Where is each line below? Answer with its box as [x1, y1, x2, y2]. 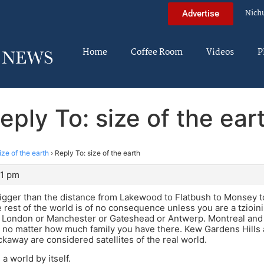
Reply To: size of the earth [55, 148, 140, 157]
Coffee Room [131, 45, 183, 60]
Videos [206, 45, 234, 60]
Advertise [182, 8, 219, 19]
